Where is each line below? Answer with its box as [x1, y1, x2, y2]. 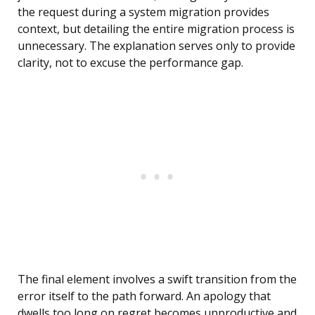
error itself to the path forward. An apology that [18, 288, 271, 304]
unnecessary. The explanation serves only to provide [18, 38, 295, 54]
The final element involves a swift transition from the [18, 271, 297, 288]
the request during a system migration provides [18, 4, 269, 20]
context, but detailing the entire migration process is [18, 21, 295, 37]
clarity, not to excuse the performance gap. [18, 55, 243, 71]
